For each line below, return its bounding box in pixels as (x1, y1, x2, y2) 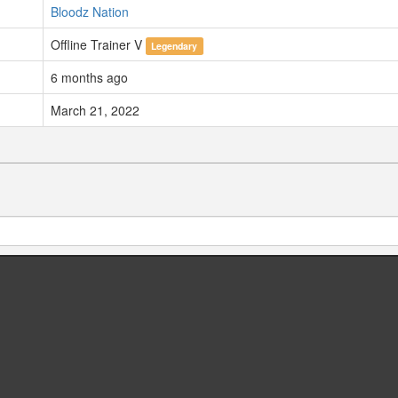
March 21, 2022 (51, 101, 139, 120)
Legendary (151, 39, 198, 53)
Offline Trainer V (51, 36, 146, 54)
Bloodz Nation (51, 3, 129, 21)
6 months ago (51, 68, 128, 87)
